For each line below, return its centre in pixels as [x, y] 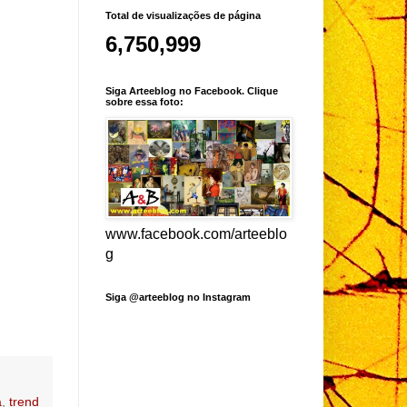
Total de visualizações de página [183, 15]
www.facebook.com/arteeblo [196, 233]
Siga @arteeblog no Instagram [178, 297]
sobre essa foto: [144, 101]
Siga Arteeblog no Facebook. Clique [192, 90]
